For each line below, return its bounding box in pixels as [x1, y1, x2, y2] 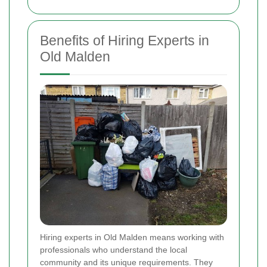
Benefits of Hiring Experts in [40, 33, 209, 49]
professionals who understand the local [40, 244, 187, 254]
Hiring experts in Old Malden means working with [40, 232, 224, 242]
